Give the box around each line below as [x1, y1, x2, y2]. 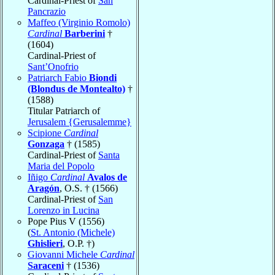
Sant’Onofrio [28, 61, 79, 72]
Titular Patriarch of [28, 105, 100, 116]
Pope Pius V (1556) [28, 215, 104, 227]
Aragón [28, 182, 60, 193]
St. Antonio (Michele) [31, 227, 115, 238]
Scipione [28, 127, 64, 138]
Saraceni [28, 260, 64, 271]
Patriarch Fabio [28, 72, 89, 83]
